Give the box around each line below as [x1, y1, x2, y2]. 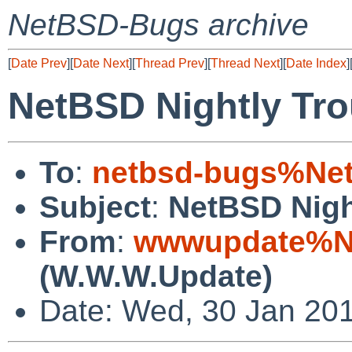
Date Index [286, 57, 346, 70]
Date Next [73, 57, 129, 70]
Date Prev [11, 57, 67, 70]
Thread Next [211, 57, 280, 70]
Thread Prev [135, 57, 204, 70]
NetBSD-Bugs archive [8, 8, 309, 42]
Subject [39, 189, 151, 224]
